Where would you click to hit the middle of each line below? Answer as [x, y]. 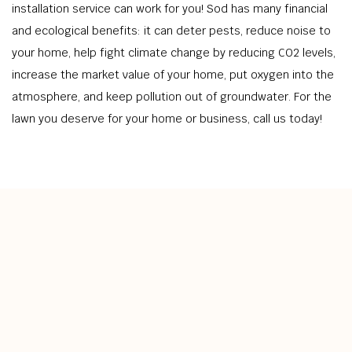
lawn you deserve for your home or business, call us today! [167, 119]
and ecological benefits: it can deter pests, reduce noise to [171, 31]
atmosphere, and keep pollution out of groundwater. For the [172, 97]
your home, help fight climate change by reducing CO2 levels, [174, 53]
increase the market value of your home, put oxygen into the [173, 75]
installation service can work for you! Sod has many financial [170, 9]
